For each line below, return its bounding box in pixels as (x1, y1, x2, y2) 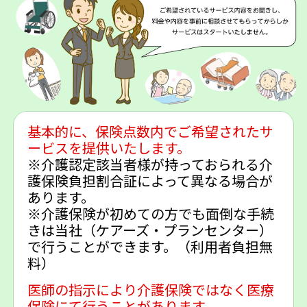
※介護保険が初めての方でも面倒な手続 (27, 208, 274, 223)
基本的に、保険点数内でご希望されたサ (27, 126, 273, 140)
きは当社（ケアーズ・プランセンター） (27, 225, 273, 239)
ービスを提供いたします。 (27, 143, 191, 157)
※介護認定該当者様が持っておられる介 (27, 159, 273, 173)
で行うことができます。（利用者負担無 (27, 241, 273, 256)
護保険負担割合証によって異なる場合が (27, 175, 273, 190)
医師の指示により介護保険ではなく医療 (27, 284, 274, 299)
